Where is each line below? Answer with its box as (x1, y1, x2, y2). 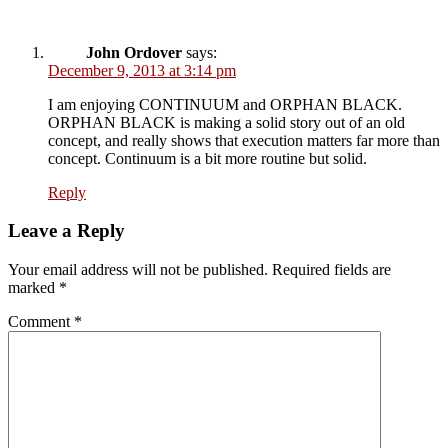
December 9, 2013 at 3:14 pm (48, 61, 236, 79)
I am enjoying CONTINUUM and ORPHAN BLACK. (48, 95, 402, 113)
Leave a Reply (8, 220, 125, 242)
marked (8, 279, 59, 297)
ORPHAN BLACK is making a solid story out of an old (48, 113, 405, 131)
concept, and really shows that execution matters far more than (48, 131, 440, 149)
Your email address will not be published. (8, 261, 268, 279)
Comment (8, 313, 74, 331)
